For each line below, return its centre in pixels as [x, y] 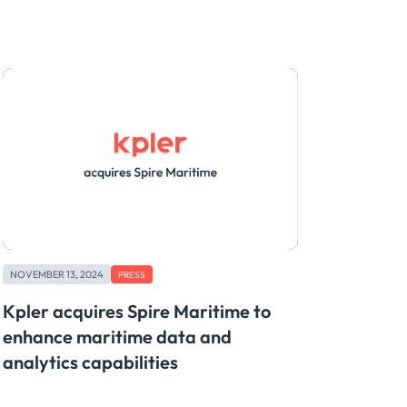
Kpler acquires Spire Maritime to [136, 312]
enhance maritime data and [117, 337]
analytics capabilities [90, 362]
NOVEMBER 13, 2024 [56, 275]
